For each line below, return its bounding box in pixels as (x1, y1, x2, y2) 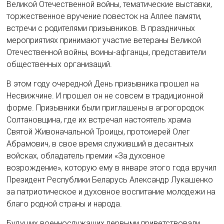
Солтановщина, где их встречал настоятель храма (6, 115, 191, 124)
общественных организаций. (6, 59, 112, 69)
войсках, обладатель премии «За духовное (6, 151, 165, 160)
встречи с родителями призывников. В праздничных (6, 23, 195, 33)
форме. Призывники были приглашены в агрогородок (6, 103, 204, 112)
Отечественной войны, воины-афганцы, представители (6, 47, 206, 57)
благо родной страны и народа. (6, 199, 122, 208)
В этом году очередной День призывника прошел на (6, 79, 199, 88)
